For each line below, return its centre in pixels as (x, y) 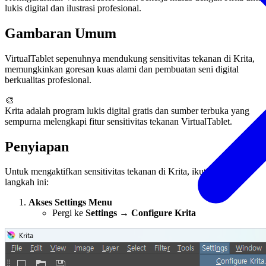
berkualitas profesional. (48, 80)
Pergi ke (69, 213)
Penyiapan (37, 146)
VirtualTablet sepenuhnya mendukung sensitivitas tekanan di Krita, (130, 58)
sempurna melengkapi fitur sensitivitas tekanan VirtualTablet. (118, 121)
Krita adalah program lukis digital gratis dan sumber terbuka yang (127, 110)
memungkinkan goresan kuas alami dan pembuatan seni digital (122, 69)
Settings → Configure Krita (141, 213)
